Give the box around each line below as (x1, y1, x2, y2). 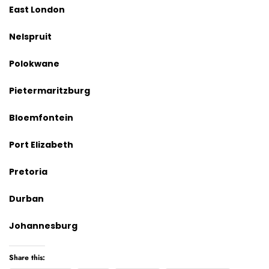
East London (9, 4, 65, 16)
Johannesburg (9, 220, 77, 232)
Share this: (9, 252, 45, 263)
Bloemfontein (9, 112, 73, 124)
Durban (9, 193, 44, 205)
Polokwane (9, 58, 59, 70)
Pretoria (9, 166, 47, 178)
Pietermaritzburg (9, 85, 90, 97)
